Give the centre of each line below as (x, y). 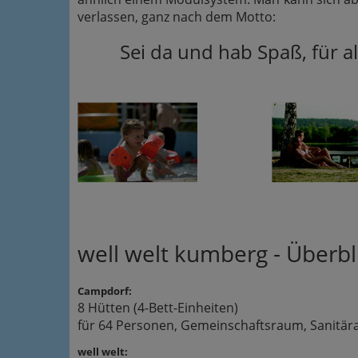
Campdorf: (105, 291)
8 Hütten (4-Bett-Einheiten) (158, 308)
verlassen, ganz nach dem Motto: (177, 17)
